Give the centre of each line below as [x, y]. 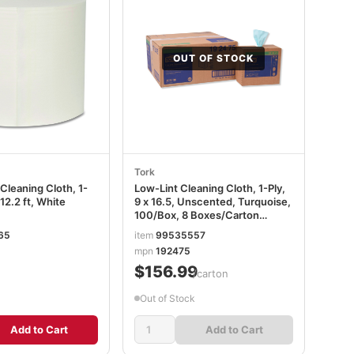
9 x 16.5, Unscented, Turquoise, [212, 201]
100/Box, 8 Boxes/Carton [196, 215]
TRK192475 [163, 228]
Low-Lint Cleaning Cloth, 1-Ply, [209, 188]
